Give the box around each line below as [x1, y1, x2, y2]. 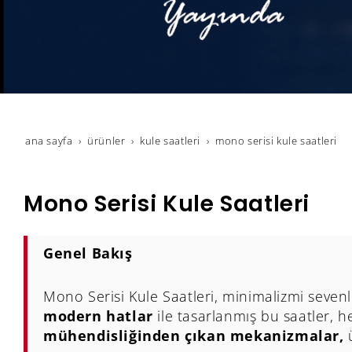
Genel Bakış [43, 244, 133, 263]
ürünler [87, 134, 126, 148]
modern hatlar [43, 306, 153, 326]
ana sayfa [25, 134, 73, 148]
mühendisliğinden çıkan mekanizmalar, [43, 326, 344, 346]
